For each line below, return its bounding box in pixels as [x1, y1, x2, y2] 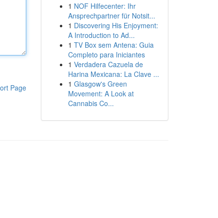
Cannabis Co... [68, 98, 114, 108]
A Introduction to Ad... [68, 30, 135, 40]
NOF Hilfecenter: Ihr [73, 1, 136, 11]
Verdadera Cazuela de [73, 59, 143, 69]
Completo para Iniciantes [68, 50, 145, 59]
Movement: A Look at [68, 89, 134, 98]
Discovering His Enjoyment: [73, 20, 158, 30]
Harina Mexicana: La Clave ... [68, 69, 159, 79]
